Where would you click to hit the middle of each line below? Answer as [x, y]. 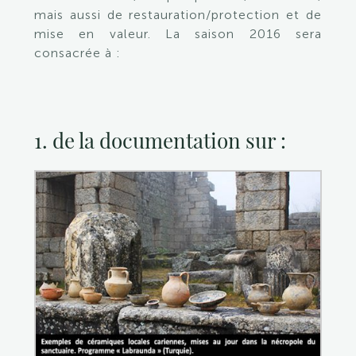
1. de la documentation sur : [160, 140]
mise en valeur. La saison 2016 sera [178, 33]
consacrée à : [77, 52]
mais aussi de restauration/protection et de [178, 14]
